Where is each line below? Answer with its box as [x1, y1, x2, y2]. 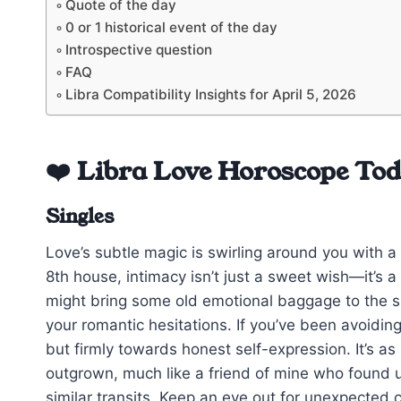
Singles [46, 203, 114, 231]
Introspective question [65, 41, 213, 59]
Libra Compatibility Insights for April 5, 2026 [65, 86, 357, 104]
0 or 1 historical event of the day [65, 19, 278, 37]
